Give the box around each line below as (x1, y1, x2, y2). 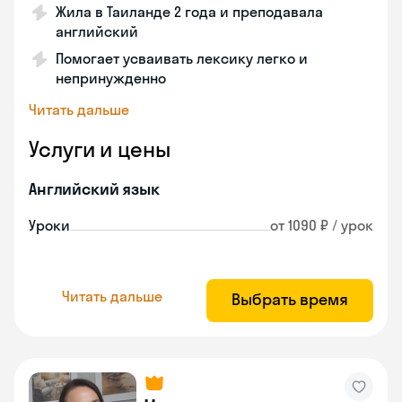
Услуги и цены (29, 135, 170, 162)
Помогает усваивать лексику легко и (56, 49, 308, 67)
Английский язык (29, 179, 160, 199)
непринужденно (56, 69, 166, 87)
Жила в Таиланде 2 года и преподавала (56, 3, 323, 21)
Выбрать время (232, 289, 348, 310)
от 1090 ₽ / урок (270, 216, 373, 234)
